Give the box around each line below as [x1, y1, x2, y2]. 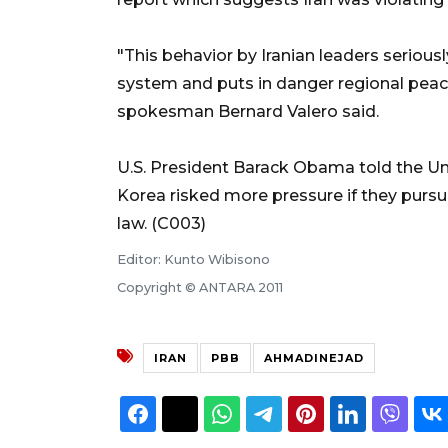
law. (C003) [117, 213, 206, 233]
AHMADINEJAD [264, 350, 364, 365]
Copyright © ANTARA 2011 [117, 279, 283, 295]
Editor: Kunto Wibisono [117, 251, 270, 267]
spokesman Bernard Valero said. [117, 101, 379, 121]
